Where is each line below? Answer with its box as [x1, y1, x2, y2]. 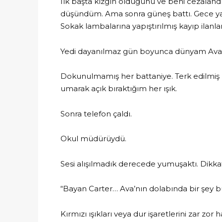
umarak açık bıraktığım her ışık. [60, 84, 177, 93]
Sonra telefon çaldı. [60, 109, 132, 118]
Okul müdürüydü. [60, 134, 126, 143]
